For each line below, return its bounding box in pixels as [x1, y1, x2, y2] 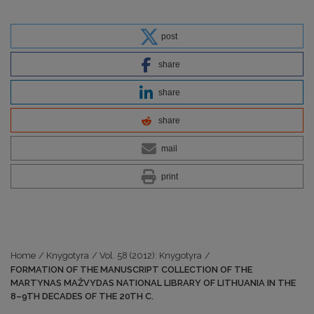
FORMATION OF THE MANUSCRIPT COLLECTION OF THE [11, 264, 252, 275]
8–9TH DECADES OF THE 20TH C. [11, 291, 153, 301]
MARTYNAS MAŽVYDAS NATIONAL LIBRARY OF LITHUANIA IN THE [11, 278, 296, 288]
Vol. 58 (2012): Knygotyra [100, 250, 203, 261]
